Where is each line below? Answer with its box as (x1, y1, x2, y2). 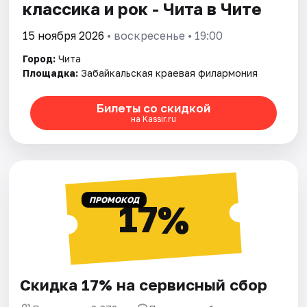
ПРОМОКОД (88, 194, 139, 205)
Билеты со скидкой (96, 101, 210, 116)
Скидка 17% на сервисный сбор (20, 275, 268, 294)
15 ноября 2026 (23, 28, 105, 42)
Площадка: (23, 66, 79, 79)
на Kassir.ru (130, 114, 176, 125)
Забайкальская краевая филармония (81, 66, 258, 79)
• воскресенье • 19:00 (104, 28, 223, 42)
